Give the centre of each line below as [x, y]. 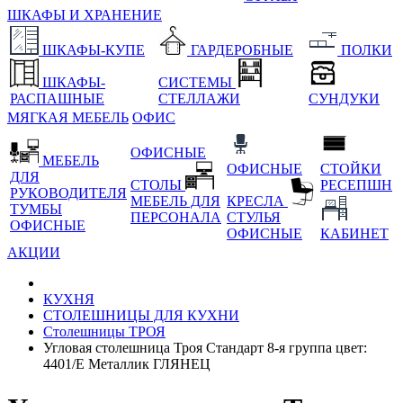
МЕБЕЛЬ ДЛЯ [175, 201]
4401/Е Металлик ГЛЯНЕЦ [127, 364]
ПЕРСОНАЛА [176, 218]
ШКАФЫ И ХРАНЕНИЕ [85, 15]
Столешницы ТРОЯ [104, 332]
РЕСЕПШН [356, 185]
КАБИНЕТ [354, 234]
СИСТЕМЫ [197, 83]
